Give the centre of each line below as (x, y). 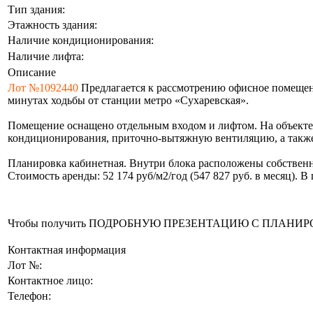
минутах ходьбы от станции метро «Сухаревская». (128, 100)
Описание (32, 72)
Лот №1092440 (43, 87)
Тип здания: (36, 9)
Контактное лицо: (50, 280)
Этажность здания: (52, 24)
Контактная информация (67, 249)
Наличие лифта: (46, 56)
